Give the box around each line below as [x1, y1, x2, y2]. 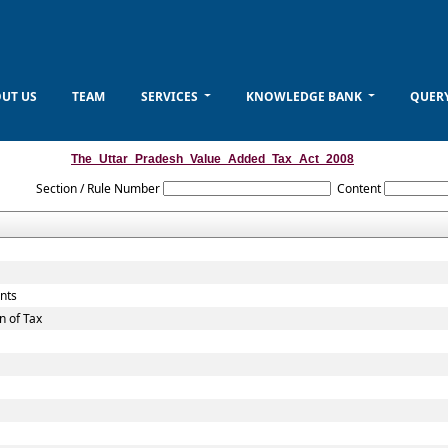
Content [336, 180, 381, 197]
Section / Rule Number [36, 180, 161, 197]
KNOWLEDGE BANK [245, 87, 365, 105]
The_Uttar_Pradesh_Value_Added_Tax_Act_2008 [71, 152, 354, 166]
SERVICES [140, 87, 201, 105]
